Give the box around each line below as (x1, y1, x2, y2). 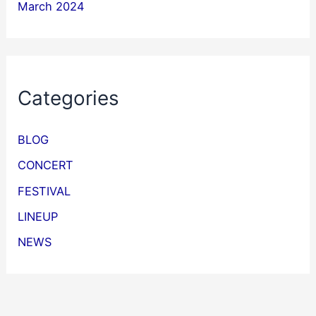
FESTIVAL (18, 183, 71, 198)
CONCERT (18, 158, 74, 173)
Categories (18, 85, 120, 110)
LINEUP (18, 209, 59, 224)
